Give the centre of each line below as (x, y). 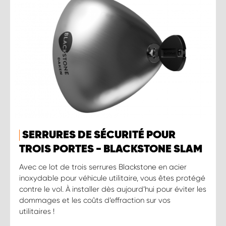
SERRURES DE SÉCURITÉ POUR (99, 135)
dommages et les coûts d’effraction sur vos (95, 200)
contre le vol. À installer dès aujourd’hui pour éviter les (113, 189)
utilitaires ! (37, 211)
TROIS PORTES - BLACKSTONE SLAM (111, 149)
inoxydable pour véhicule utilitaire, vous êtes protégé (112, 178)
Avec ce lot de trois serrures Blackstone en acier (103, 167)
